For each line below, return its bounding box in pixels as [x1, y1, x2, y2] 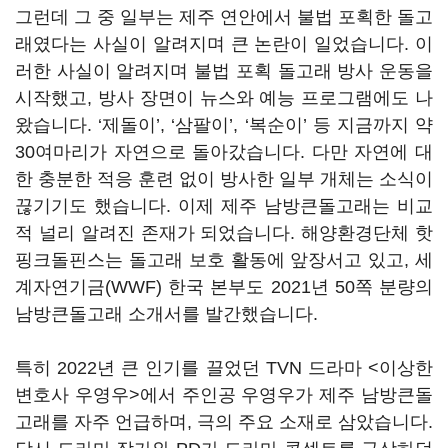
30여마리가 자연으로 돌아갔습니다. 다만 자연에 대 [15, 142, 433, 162]
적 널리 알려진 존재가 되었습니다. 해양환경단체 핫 [15, 223, 433, 243]
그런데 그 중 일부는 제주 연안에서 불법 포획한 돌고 [15, 7, 433, 27]
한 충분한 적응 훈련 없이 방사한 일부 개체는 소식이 [15, 169, 433, 189]
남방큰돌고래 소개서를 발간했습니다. [15, 304, 323, 324]
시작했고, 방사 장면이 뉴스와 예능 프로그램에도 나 [15, 88, 433, 108]
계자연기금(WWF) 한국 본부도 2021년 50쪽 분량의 [15, 277, 433, 297]
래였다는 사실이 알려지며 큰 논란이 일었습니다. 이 [15, 34, 433, 54]
